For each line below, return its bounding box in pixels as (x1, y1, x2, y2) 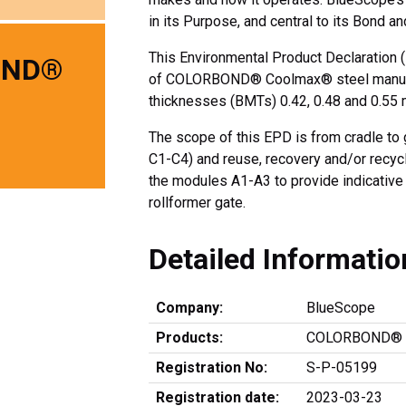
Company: (156, 299, 223, 317)
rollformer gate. (149, 193, 246, 211)
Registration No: (156, 359, 267, 377)
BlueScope (306, 299, 375, 317)
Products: (156, 329, 223, 347)
